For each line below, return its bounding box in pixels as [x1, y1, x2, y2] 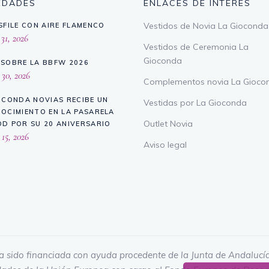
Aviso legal [144, 139, 187, 151]
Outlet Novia [144, 118, 193, 130]
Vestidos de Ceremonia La [144, 41, 249, 53]
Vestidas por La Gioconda [144, 97, 247, 109]
